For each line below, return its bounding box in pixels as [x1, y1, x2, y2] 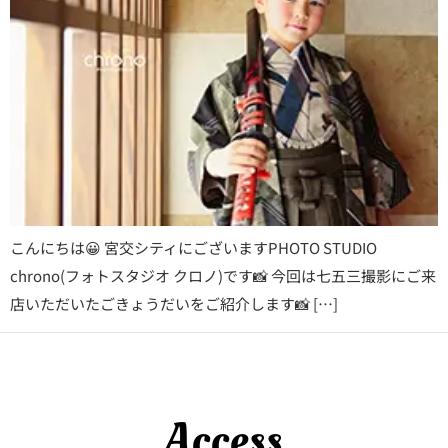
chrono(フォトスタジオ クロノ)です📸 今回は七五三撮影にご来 [10, 265, 436, 286]
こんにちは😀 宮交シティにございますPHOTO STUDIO [10, 237, 377, 258]
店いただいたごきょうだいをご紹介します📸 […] [10, 293, 338, 314]
